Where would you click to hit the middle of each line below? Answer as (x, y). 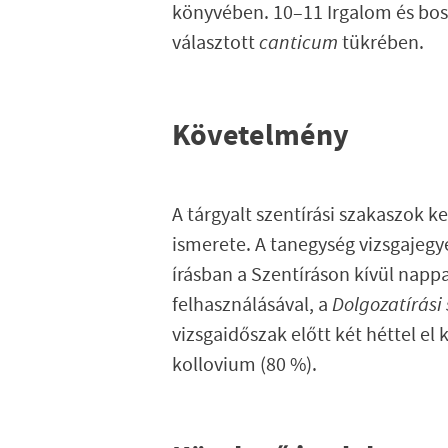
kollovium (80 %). (244, 365)
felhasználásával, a (252, 305)
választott (215, 43)
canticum (300, 43)
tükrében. (385, 43)
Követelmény (260, 136)
